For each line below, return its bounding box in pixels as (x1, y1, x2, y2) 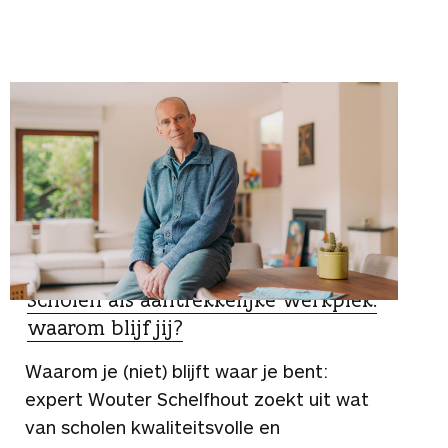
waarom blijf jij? (27, 314, 183, 342)
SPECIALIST (31, 263, 108, 283)
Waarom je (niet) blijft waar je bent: (25, 360, 328, 383)
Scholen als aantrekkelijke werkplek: (27, 286, 377, 314)
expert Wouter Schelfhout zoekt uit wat (25, 388, 369, 411)
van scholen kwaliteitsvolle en (25, 416, 280, 439)
